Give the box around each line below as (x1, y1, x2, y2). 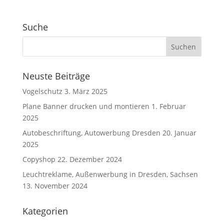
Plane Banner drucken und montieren (22, 101, 149, 111)
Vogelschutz (22, 86, 62, 96)
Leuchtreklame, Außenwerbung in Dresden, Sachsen (22, 169, 198, 179)
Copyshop (22, 154, 55, 164)
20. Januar (162, 128, 196, 137)
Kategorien (22, 205, 68, 217)
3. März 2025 (64, 86, 107, 96)
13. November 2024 (22, 181, 87, 190)
